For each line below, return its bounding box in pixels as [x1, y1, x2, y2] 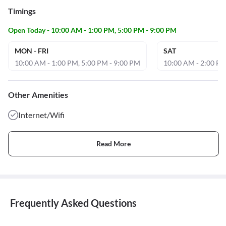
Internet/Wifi [18, 109, 65, 120]
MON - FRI [15, 46, 48, 55]
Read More [96, 139, 131, 148]
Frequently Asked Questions [10, 197, 137, 209]
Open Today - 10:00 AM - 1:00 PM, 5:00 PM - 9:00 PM [8, 25, 177, 34]
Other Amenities [8, 89, 68, 99]
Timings [8, 6, 36, 16]
